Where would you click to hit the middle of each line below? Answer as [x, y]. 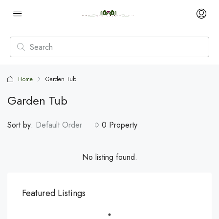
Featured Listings [54, 193]
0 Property [120, 125]
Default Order [59, 125]
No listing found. [109, 157]
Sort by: [20, 125]
